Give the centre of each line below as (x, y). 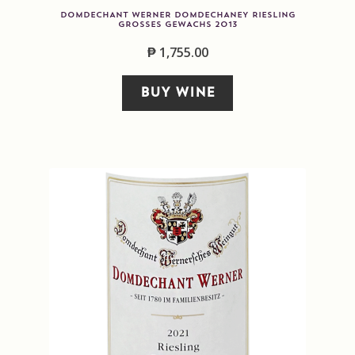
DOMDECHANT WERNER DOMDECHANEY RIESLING (177, 15)
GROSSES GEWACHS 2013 (177, 24)
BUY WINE (177, 93)
